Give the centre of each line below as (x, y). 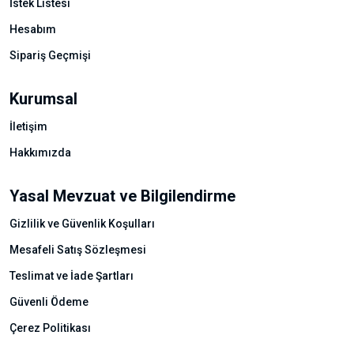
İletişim (28, 126)
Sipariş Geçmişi (50, 55)
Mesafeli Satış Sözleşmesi (78, 250)
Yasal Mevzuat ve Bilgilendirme (122, 196)
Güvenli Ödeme (49, 302)
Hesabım (33, 29)
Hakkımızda (40, 153)
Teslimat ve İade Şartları (72, 276)
